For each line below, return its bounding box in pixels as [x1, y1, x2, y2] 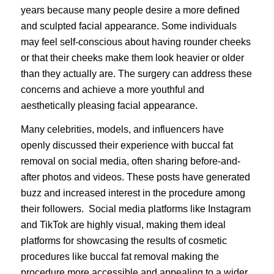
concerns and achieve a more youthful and [20, 84, 204, 95]
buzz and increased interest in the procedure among [20, 188, 245, 199]
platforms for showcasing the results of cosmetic [20, 235, 227, 246]
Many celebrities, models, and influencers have [20, 124, 224, 135]
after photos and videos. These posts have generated [20, 172, 250, 183]
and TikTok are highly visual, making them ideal [20, 220, 226, 231]
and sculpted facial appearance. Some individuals [20, 20, 237, 31]
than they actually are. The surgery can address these [20, 68, 252, 79]
